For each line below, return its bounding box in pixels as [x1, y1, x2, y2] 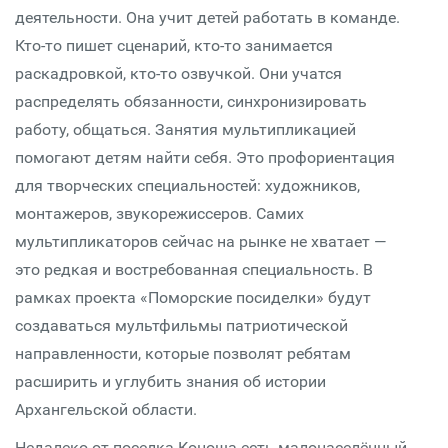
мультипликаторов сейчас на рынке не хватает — [15, 232, 387, 251]
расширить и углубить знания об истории [15, 372, 326, 391]
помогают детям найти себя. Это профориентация [15, 148, 395, 167]
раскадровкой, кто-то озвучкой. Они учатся [15, 64, 342, 83]
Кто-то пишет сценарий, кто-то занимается [15, 36, 333, 55]
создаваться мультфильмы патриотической [15, 316, 348, 335]
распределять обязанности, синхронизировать [15, 92, 367, 111]
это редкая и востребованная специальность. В [15, 260, 373, 279]
